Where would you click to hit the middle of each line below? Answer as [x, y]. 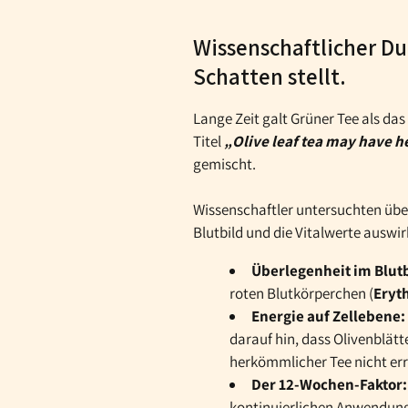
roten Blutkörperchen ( [301, 293]
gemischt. [224, 163]
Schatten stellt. [270, 76]
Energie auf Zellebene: [328, 316]
